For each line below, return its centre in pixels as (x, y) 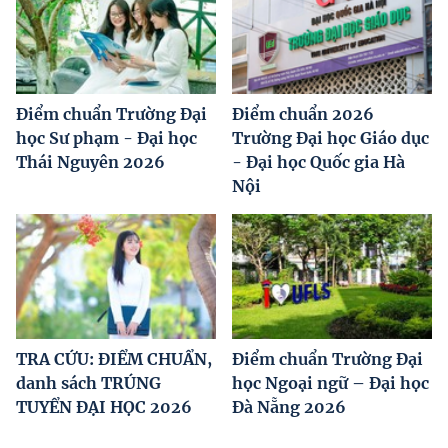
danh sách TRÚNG (88, 383)
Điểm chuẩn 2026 (303, 114)
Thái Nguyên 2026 (90, 162)
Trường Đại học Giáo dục (330, 138)
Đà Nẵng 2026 (289, 407)
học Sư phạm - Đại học (106, 138)
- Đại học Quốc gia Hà (318, 162)
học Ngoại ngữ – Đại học (330, 383)
